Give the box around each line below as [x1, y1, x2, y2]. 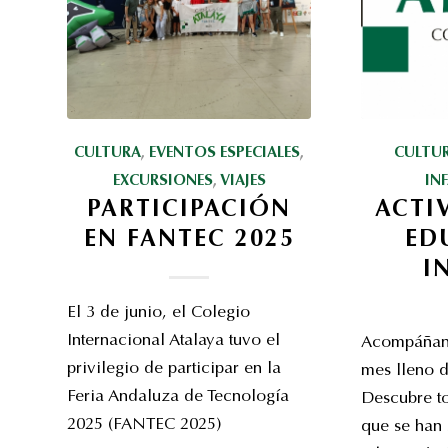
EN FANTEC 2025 [83, 229, 295, 252]
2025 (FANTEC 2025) [67, 417, 222, 434]
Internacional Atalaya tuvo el [67, 333, 280, 350]
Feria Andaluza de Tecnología [67, 389, 289, 406]
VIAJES [219, 174, 266, 189]
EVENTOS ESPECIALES [149, 146, 301, 161]
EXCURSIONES [112, 174, 213, 189]
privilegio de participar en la [67, 361, 281, 378]
